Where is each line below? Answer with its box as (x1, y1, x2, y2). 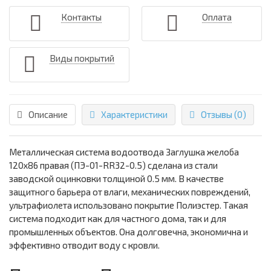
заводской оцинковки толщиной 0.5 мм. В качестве (9, 173, 224, 184)
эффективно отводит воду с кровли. (9, 240, 160, 251)
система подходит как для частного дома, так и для (9, 213, 226, 224)
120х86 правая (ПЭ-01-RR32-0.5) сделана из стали (9, 160, 218, 171)
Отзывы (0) (201, 109, 246, 120)
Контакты (61, 11, 102, 23)
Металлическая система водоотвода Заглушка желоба (9, 146, 239, 158)
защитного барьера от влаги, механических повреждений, (9, 186, 250, 198)
